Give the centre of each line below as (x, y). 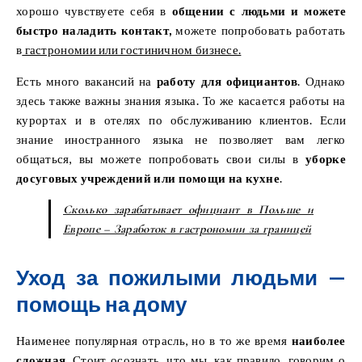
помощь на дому (101, 303)
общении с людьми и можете (259, 10)
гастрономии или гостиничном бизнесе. (132, 49)
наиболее (318, 340)
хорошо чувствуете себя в (94, 10)
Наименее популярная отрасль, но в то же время (154, 340)
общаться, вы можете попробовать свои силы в (161, 158)
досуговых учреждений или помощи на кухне (148, 177)
